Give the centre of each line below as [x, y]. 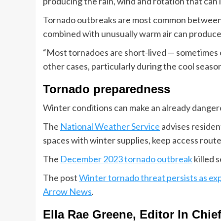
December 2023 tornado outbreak [126, 159]
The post [61, 178]
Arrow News [67, 192]
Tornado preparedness [107, 89]
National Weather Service [110, 127]
